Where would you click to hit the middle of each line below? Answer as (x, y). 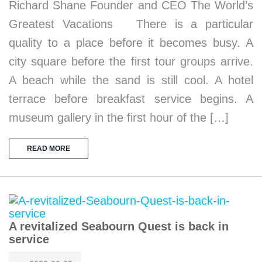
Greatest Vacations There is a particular (131, 24)
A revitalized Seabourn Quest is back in (119, 226)
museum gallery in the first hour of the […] (119, 117)
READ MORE (49, 148)
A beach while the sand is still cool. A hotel (131, 80)
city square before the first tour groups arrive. (131, 61)
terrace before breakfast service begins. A (131, 99)
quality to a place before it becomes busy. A (131, 42)
